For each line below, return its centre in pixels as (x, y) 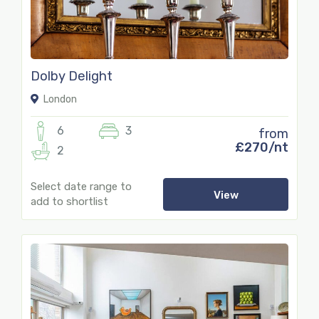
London (59, 99)
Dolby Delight (72, 76)
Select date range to (81, 186)
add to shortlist (69, 201)
